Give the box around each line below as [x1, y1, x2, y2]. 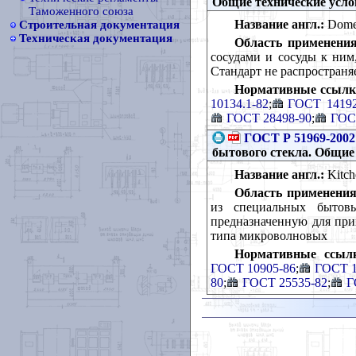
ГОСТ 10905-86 [211, 261, 296, 275]
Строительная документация [19, 18, 180, 31]
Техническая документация [19, 32, 172, 44]
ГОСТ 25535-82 [242, 275, 327, 289]
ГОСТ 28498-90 [226, 110, 311, 125]
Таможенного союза [29, 5, 133, 17]
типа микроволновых [211, 228, 327, 242]
